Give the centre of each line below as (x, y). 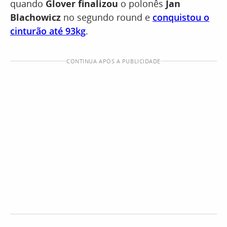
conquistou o (181, 17)
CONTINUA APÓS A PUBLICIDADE (113, 61)
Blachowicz (35, 17)
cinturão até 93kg (48, 31)
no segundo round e (107, 17)
